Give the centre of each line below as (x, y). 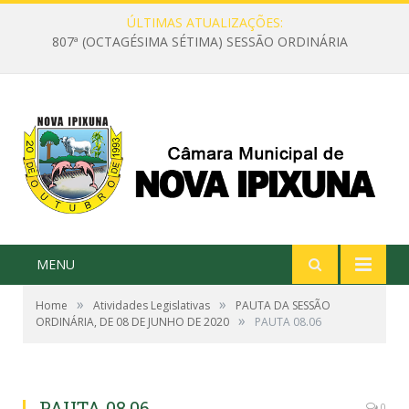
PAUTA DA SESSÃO (283, 306)
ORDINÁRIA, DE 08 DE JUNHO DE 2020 (132, 322)
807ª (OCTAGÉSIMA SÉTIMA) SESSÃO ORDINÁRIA (200, 42)
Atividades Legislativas (152, 306)
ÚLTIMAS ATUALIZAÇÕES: (204, 22)
